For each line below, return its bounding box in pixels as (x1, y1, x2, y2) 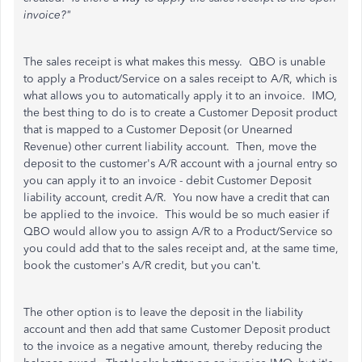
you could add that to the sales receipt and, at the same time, (23, 242, 339, 256)
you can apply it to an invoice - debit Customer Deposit (23, 174, 311, 188)
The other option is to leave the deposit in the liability (23, 305, 303, 320)
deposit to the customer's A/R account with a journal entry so (23, 157, 338, 171)
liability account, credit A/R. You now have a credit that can (23, 191, 330, 205)
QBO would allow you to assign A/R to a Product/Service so (23, 225, 333, 239)
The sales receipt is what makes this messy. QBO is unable (23, 55, 326, 69)
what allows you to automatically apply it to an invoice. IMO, (23, 89, 337, 103)
